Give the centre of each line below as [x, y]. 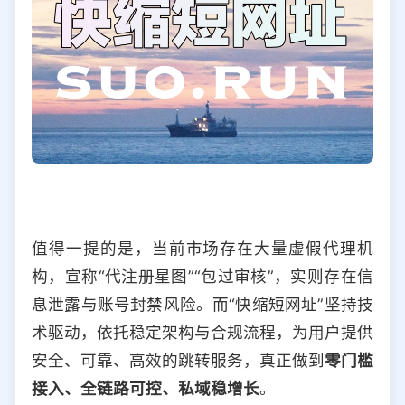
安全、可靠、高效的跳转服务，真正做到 [178, 361]
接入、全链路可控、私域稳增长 [146, 389]
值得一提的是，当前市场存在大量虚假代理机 [202, 249]
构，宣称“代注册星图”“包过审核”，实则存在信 [202, 277]
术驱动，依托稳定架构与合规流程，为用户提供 [202, 333]
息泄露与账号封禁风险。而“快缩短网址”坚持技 [202, 305]
